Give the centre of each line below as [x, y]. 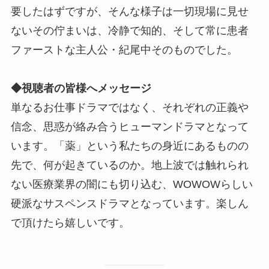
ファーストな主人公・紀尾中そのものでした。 [124, 50]
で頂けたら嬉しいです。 [70, 223]
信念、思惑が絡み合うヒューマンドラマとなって [129, 127]
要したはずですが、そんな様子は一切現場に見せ [129, 12]
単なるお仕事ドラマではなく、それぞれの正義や [129, 108]
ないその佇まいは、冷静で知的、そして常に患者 [129, 31]
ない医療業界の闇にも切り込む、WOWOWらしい [131, 185]
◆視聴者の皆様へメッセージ [81, 89]
